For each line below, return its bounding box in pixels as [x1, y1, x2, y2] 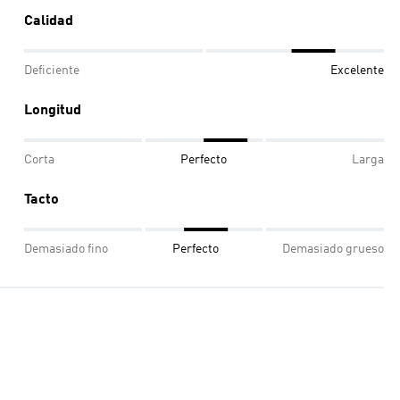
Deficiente [24, 64, 79, 77]
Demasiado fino [24, 243, 108, 255]
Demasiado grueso [282, 243, 384, 255]
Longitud [24, 104, 81, 118]
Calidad [24, 14, 73, 29]
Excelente [330, 64, 384, 77]
